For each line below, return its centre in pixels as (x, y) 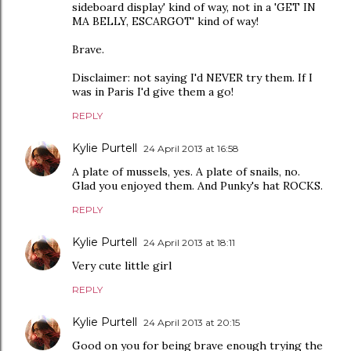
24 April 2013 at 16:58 (191, 148)
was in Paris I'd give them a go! (153, 92)
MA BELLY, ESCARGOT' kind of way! (165, 21)
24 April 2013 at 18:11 (189, 242)
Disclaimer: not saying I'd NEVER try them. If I (192, 78)
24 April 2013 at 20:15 (192, 322)
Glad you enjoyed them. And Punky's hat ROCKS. (197, 186)
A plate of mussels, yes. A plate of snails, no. (186, 172)
